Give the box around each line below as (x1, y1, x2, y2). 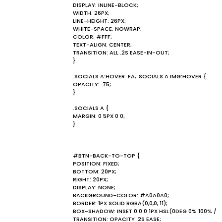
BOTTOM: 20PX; (73, 167, 116, 175)
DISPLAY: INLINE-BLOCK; (73, 1, 138, 9)
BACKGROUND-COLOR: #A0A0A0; (73, 191, 169, 199)
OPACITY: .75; (73, 80, 111, 88)
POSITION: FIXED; (73, 160, 119, 167)
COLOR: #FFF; (73, 33, 112, 41)
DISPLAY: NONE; (73, 183, 115, 191)
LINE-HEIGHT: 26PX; (73, 17, 126, 25)
